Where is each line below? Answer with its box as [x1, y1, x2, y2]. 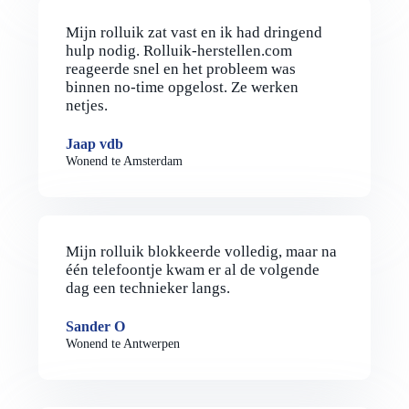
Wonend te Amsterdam [65, 154, 183, 168]
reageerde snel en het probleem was [65, 60, 296, 78]
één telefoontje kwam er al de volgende [65, 261, 320, 278]
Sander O [65, 319, 125, 334]
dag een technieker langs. [65, 279, 230, 297]
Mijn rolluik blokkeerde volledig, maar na [65, 243, 337, 260]
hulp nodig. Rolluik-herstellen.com [65, 42, 292, 59]
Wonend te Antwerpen [65, 337, 180, 351]
